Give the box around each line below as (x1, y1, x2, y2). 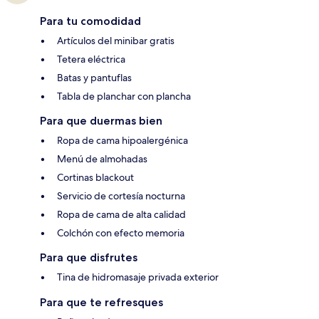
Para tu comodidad (40, 14, 141, 28)
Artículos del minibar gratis (57, 33, 174, 47)
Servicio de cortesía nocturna (57, 189, 185, 202)
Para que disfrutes (40, 250, 137, 264)
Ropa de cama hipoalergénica (57, 133, 188, 147)
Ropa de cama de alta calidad (57, 207, 186, 221)
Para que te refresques (40, 295, 163, 309)
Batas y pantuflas (57, 70, 132, 84)
